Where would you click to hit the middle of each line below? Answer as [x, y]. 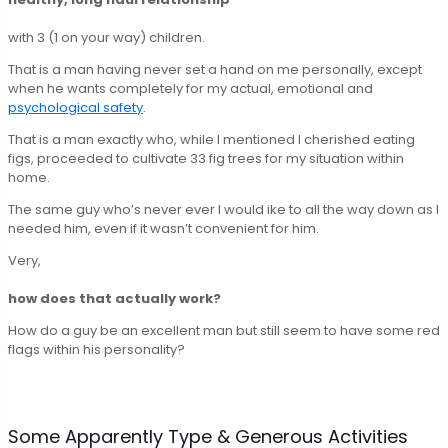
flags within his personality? [96, 349]
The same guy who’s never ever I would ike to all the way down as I [223, 209]
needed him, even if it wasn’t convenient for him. [163, 228]
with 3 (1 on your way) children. [106, 37]
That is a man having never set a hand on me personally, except [215, 69]
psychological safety [75, 107]
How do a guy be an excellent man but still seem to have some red [224, 330]
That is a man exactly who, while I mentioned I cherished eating [211, 139]
